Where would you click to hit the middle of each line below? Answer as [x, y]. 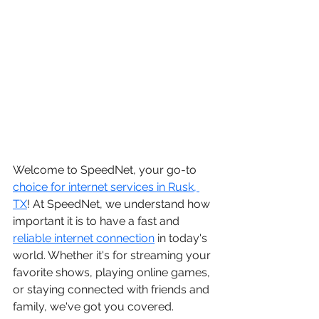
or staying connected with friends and [113, 289]
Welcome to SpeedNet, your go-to [106, 170]
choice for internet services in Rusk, [106, 187]
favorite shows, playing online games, [113, 272]
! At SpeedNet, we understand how [120, 204]
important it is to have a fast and [98, 221]
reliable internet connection [84, 238]
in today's [182, 238]
